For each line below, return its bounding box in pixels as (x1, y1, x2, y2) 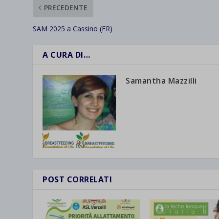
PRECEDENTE (44, 3, 88, 13)
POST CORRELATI (43, 174, 112, 185)
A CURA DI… (43, 49, 90, 61)
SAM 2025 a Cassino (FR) (33, 24, 113, 34)
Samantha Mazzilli (126, 75, 197, 87)
